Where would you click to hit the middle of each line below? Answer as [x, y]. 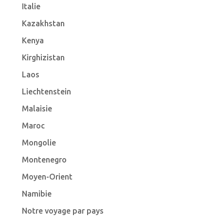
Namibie [36, 194]
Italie [31, 6]
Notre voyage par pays [63, 211]
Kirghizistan [43, 57]
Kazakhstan [43, 23]
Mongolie [39, 143]
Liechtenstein [46, 91]
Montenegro [44, 160]
